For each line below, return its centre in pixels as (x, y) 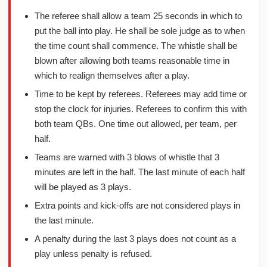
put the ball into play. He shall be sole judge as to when (140, 31)
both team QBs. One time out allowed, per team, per (136, 124)
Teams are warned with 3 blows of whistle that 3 (127, 157)
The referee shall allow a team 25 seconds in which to (138, 16)
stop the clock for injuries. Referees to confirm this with (141, 109)
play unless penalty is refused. (93, 254)
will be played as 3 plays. (83, 187)
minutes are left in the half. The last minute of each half (140, 172)
